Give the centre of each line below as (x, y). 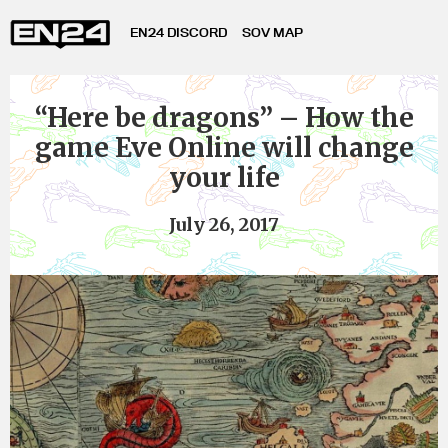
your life (224, 177)
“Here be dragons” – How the (224, 117)
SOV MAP (272, 32)
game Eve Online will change (224, 147)
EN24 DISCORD (178, 32)
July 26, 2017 (224, 224)
